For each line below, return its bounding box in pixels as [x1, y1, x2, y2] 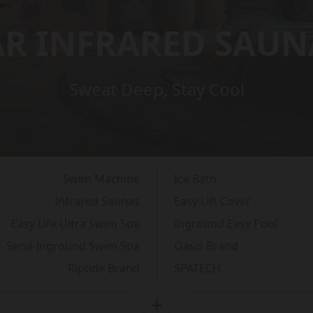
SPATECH [173, 261, 221, 276]
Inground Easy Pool [173, 216, 277, 231]
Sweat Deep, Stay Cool [68, 78, 245, 101]
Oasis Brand [173, 238, 238, 254]
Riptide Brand [67, 261, 140, 276]
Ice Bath [173, 171, 217, 187]
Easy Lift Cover [173, 194, 251, 209]
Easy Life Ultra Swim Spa [10, 216, 140, 231]
